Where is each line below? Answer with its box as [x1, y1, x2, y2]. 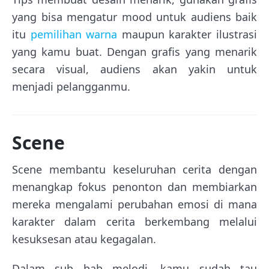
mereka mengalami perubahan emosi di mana [12, 197, 257, 212]
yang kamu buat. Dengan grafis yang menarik [12, 44, 257, 59]
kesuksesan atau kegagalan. [12, 232, 156, 247]
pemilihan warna [30, 27, 118, 42]
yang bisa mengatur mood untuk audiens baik [12, 10, 257, 25]
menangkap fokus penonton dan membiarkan [12, 180, 257, 195]
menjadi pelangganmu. [12, 79, 130, 94]
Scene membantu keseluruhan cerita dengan [12, 162, 257, 177]
